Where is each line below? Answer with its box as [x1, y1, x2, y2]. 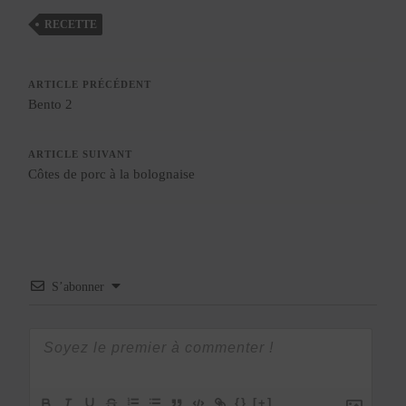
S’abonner [52, 279, 105, 294]
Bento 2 [28, 96, 73, 111]
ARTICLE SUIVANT [28, 149, 133, 159]
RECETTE [44, 17, 98, 31]
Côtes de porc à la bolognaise [28, 166, 196, 181]
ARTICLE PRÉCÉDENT [28, 79, 152, 90]
